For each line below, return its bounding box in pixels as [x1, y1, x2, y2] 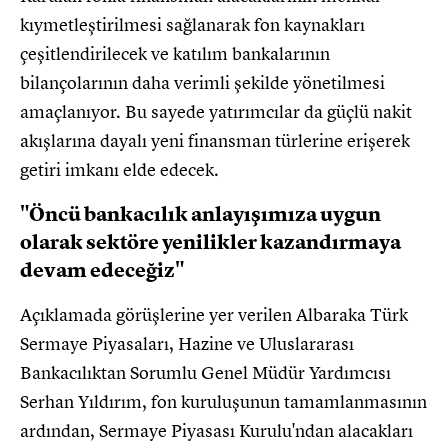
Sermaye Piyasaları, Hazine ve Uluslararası [20, 332, 354, 355]
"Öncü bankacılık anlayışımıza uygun [20, 201, 381, 227]
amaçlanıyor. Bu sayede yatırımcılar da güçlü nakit [20, 100, 412, 123]
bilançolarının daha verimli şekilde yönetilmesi [20, 71, 385, 94]
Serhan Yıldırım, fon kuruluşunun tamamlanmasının [20, 390, 427, 413]
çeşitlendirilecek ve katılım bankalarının [20, 42, 330, 65]
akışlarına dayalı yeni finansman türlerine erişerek [20, 129, 410, 152]
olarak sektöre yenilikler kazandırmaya [20, 229, 401, 255]
